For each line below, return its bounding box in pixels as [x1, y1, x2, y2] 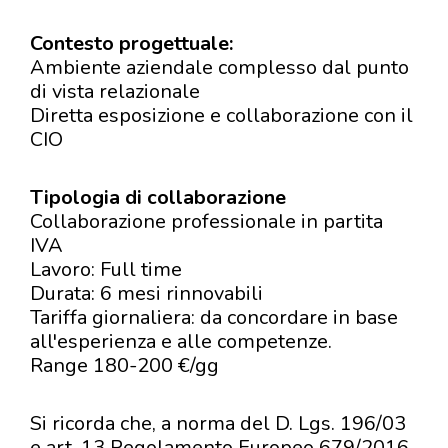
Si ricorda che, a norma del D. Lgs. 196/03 [30, 410, 406, 437]
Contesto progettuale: [30, 30, 233, 57]
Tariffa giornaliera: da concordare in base [30, 304, 398, 331]
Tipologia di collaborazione [30, 184, 286, 211]
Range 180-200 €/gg [30, 352, 219, 379]
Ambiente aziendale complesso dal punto [30, 54, 409, 81]
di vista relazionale [30, 78, 200, 105]
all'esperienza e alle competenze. [30, 328, 332, 355]
